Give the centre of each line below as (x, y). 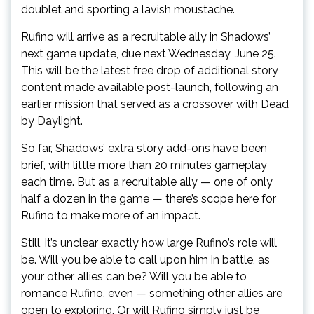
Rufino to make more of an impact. (111, 216)
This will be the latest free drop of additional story (150, 70)
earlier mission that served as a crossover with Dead (155, 104)
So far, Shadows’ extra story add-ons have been (144, 148)
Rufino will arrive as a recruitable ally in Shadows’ (146, 37)
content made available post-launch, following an (150, 87)
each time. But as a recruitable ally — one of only (147, 182)
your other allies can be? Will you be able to (134, 277)
